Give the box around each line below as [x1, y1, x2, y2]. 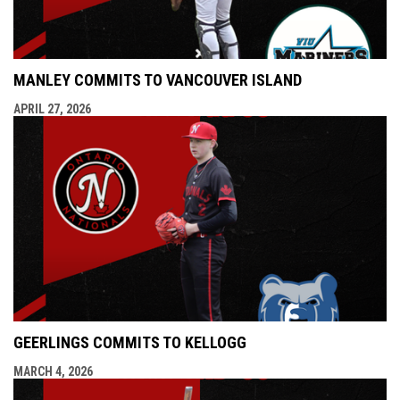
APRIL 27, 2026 [13, 101, 91, 116]
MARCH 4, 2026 [13, 363, 93, 379]
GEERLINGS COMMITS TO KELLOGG [13, 332, 246, 352]
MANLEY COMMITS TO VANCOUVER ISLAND [13, 70, 302, 89]
